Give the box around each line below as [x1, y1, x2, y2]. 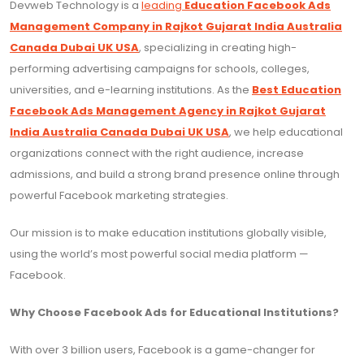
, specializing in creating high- [139, 40, 297, 56]
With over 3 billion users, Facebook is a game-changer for [10, 342, 315, 358]
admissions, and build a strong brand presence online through [10, 167, 340, 183]
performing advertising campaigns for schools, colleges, [10, 61, 310, 77]
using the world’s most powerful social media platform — [10, 246, 309, 262]
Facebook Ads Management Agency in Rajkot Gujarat [10, 103, 326, 119]
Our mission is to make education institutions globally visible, [10, 225, 327, 241]
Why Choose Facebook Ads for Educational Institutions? [10, 305, 339, 321]
